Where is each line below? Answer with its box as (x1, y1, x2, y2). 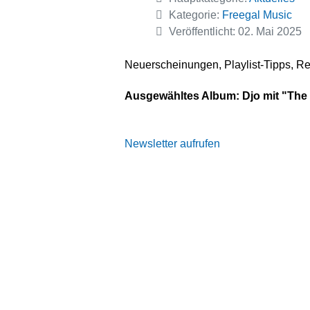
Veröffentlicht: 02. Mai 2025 (169, 26, 302, 37)
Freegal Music (222, 9, 293, 21)
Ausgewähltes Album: (125, 89, 243, 102)
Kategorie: (166, 9, 223, 21)
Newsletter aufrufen (125, 137, 221, 149)
